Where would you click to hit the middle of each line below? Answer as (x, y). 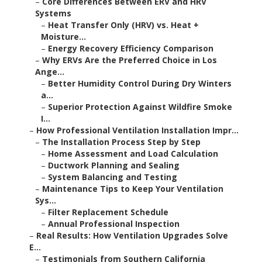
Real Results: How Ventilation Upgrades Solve (132, 236)
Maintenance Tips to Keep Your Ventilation (133, 189)
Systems (53, 13)
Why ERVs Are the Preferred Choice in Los (130, 60)
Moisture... (63, 37)
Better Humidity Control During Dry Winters (140, 84)
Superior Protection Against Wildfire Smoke (140, 107)
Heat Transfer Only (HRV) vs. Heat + (123, 25)
